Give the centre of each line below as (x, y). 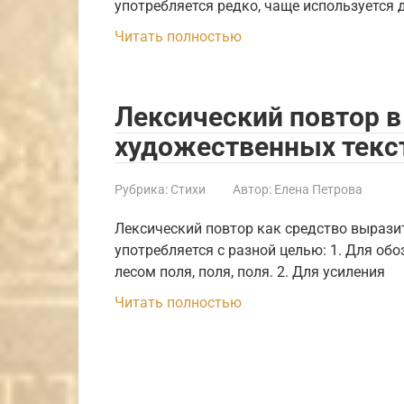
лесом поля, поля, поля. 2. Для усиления (250, 271)
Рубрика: (141, 189)
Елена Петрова (318, 189)
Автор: (252, 189)
